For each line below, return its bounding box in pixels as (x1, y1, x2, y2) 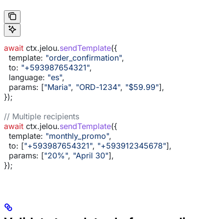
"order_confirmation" (43, 52, 122, 63)
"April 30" (73, 150, 109, 160)
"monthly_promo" (43, 131, 109, 141)
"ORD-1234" (76, 82, 120, 92)
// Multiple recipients (4, 111, 79, 121)
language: (4, 72, 45, 82)
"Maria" (44, 82, 71, 92)
